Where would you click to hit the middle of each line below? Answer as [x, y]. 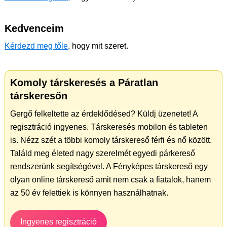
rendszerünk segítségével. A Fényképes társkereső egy [109, 167]
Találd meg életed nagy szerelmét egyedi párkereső [103, 154]
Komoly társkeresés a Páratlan [84, 83]
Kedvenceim [34, 29]
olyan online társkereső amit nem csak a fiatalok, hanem [110, 180]
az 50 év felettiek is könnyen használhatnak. [89, 193]
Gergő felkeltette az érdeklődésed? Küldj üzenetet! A [104, 114]
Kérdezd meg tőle [36, 46]
